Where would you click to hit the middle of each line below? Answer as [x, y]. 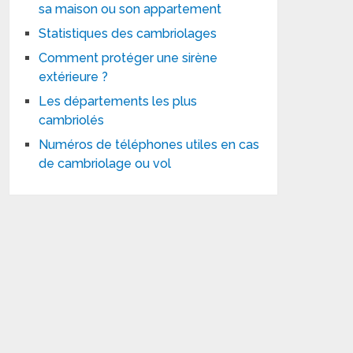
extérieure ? [74, 77]
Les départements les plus [118, 101]
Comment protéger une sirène [128, 58]
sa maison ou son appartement [130, 9]
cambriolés [72, 120]
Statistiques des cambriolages [128, 33]
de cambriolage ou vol [105, 163]
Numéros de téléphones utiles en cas [149, 145]
